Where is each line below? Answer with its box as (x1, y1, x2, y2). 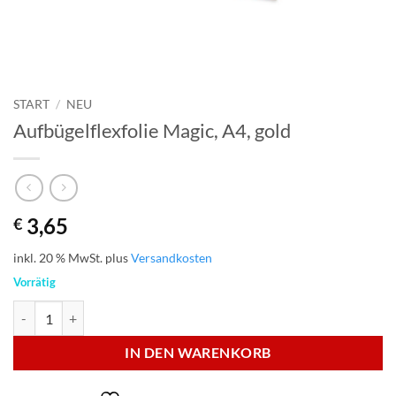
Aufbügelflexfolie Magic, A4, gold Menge (12, 302, 235, 318)
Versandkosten (131, 250, 212, 266)
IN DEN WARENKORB (125, 345, 271, 362)
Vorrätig (13, 275, 56, 290)
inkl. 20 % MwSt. (13, 250, 103, 266)
